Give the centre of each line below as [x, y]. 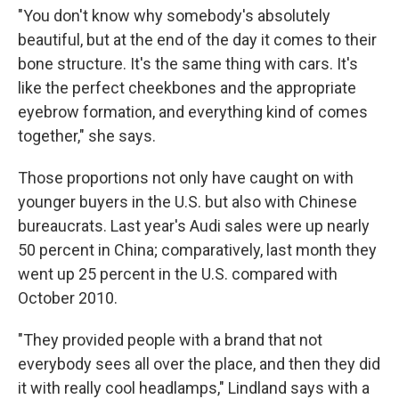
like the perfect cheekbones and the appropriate [187, 87]
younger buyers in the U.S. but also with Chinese [187, 201]
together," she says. [87, 135]
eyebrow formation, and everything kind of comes [193, 111]
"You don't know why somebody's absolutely [174, 15]
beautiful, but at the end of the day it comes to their [197, 39]
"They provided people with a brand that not [170, 339]
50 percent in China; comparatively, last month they [197, 249]
